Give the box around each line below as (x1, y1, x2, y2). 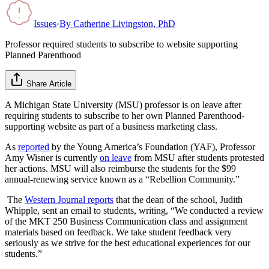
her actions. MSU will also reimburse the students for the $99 (5, 163, 236, 174)
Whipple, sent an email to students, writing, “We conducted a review (5, 205, 264, 216)
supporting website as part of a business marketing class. (5, 121, 217, 131)
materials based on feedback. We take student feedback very (5, 226, 232, 237)
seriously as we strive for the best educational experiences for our (5, 237, 250, 248)
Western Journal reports (25, 194, 113, 205)
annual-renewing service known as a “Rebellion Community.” (5, 174, 240, 184)
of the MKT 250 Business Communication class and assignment (5, 216, 247, 226)
